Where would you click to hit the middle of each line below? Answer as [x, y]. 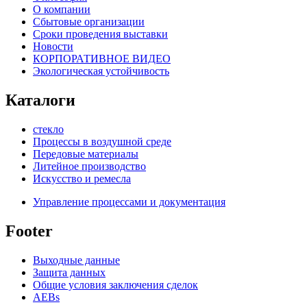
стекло [48, 130]
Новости [53, 47]
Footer [29, 231]
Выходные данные [76, 260]
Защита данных [69, 272]
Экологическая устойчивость [101, 71]
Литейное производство [89, 167]
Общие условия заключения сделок [115, 284]
